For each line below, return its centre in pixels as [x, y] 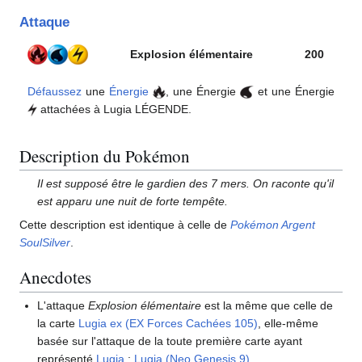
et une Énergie [294, 91]
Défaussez [55, 91]
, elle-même [288, 323]
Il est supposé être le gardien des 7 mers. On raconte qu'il [186, 184]
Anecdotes [55, 277]
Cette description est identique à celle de [125, 225]
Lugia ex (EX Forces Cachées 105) [168, 323]
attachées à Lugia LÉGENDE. [114, 109]
